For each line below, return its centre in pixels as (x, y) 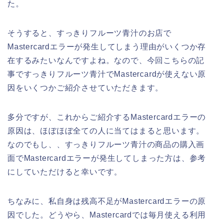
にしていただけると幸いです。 (65, 172)
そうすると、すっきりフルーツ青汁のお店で (89, 33)
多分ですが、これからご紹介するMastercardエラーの (107, 117)
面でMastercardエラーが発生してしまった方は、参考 (107, 158)
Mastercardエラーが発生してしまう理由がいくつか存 (107, 47)
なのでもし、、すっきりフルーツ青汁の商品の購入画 (106, 145)
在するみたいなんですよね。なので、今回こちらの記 (106, 61)
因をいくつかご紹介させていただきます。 (86, 88)
